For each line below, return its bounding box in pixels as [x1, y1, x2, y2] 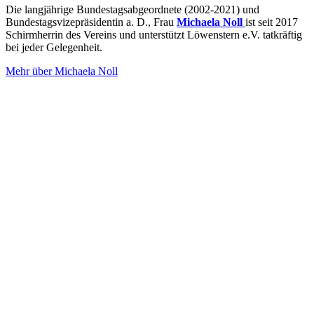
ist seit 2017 [245, 15, 298, 28]
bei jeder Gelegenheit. [6, 41, 102, 53]
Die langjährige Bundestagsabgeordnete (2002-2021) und [6, 3, 259, 15]
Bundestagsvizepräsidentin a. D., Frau [6, 15, 177, 28]
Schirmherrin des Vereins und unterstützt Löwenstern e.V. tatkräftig [6, 28, 302, 41]
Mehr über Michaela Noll [6, 64, 118, 77]
